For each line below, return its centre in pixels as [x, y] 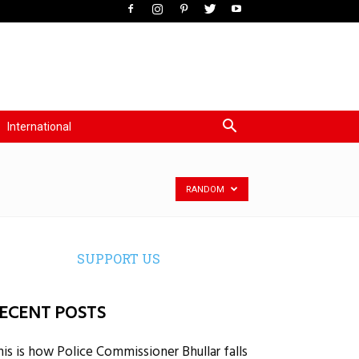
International [39, 127]
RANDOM [206, 190]
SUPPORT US [119, 258]
